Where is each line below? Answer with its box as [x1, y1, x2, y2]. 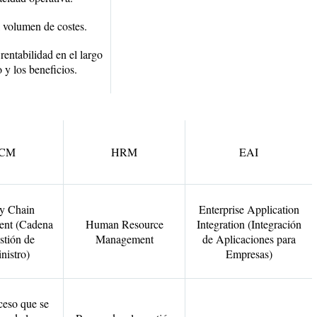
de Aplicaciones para [202, 231, 296, 246]
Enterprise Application [198, 202, 299, 217]
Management [95, 231, 154, 246]
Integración [250, 217, 301, 231]
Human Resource [85, 217, 163, 231]
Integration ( [196, 217, 251, 231]
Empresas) [225, 246, 272, 261]
